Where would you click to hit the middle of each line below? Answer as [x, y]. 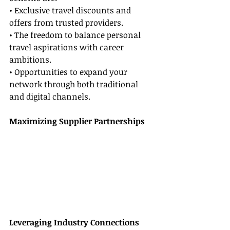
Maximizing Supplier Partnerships [77, 121]
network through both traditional [75, 84]
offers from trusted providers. [66, 23]
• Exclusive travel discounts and [71, 11]
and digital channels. [50, 97]
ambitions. [30, 60]
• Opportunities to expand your [69, 72]
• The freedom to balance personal [76, 35]
